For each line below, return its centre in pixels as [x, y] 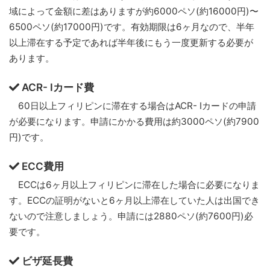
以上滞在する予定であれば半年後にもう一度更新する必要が [131, 43]
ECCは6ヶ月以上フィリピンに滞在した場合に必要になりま [134, 185]
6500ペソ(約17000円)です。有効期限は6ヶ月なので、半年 [132, 27]
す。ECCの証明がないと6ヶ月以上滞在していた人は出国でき [134, 201]
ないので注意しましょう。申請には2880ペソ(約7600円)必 [131, 216]
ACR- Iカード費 [58, 87]
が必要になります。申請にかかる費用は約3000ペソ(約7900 [134, 122]
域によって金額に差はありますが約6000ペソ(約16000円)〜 [134, 11]
